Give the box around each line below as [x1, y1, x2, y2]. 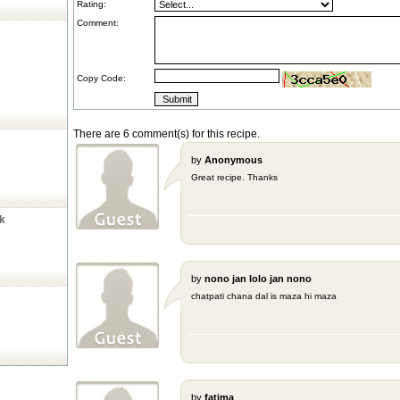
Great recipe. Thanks [191, 172, 278, 182]
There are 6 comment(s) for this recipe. [73, 128, 260, 140]
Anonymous [204, 154, 262, 165]
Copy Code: [77, 73, 126, 83]
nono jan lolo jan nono [204, 273, 312, 284]
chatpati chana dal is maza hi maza [191, 291, 337, 301]
